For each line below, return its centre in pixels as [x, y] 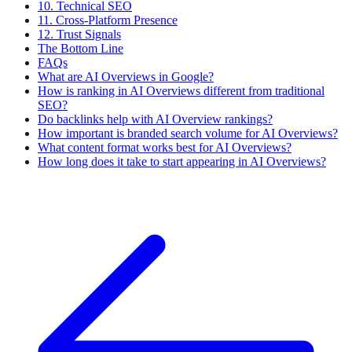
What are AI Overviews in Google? [126, 77]
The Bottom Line [81, 48]
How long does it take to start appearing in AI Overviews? [182, 161]
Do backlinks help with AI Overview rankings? [155, 119]
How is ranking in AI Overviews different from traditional [181, 91]
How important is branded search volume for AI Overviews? [188, 133]
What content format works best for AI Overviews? [165, 147]
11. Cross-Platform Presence [108, 20]
